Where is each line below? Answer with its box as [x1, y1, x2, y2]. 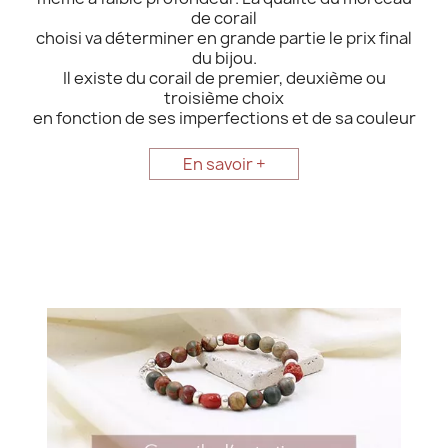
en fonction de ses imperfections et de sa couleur [32, 107, 416, 130]
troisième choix [164, 87, 284, 110]
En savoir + [182, 153, 266, 176]
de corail [191, 7, 257, 30]
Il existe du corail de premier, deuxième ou [62, 67, 386, 90]
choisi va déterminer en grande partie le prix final [36, 27, 412, 50]
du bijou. [191, 47, 257, 70]
